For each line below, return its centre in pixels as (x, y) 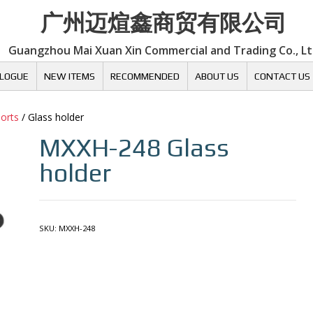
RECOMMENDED (145, 77)
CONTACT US (282, 77)
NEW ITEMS (69, 77)
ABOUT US (217, 77)
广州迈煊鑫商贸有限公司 (163, 22)
